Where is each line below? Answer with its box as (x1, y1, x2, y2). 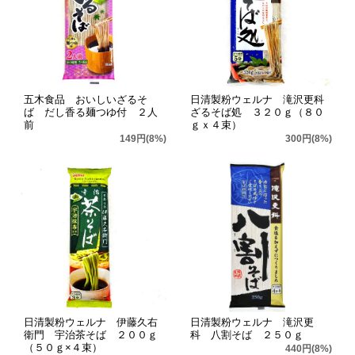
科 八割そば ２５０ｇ (189, 329, 303, 342)
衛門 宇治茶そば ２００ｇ (24, 329, 158, 342)
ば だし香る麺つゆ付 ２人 (24, 106, 158, 119)
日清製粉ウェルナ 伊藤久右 (24, 316, 158, 329)
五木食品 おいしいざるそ (24, 94, 147, 106)
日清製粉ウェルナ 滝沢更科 (189, 94, 324, 106)
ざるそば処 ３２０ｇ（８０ (189, 106, 324, 119)
